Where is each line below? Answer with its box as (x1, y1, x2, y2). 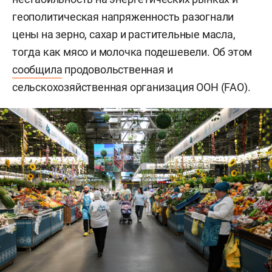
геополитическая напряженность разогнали (12, 10, 234, 23)
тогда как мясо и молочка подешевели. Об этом (12, 45, 253, 58)
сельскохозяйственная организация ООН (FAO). (12, 80, 251, 93)
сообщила (12, 63, 63, 76)
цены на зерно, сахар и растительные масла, (12, 27, 236, 41)
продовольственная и (62, 63, 173, 76)
